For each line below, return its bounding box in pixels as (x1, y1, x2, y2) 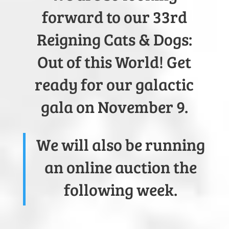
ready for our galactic (35, 73, 194, 96)
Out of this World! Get (37, 51, 192, 73)
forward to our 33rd (41, 6, 187, 28)
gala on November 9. (40, 96, 188, 118)
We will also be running (36, 133, 205, 156)
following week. (64, 178, 178, 201)
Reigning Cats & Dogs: (36, 28, 192, 51)
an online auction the (44, 156, 197, 178)
